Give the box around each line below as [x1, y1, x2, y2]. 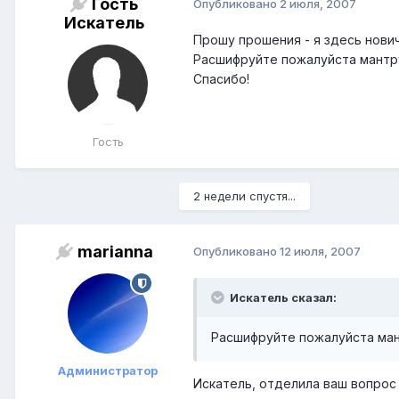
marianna [77, 242, 153, 262]
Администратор [58, 363, 158, 379]
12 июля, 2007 [280, 244, 361, 259]
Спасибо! [193, 71, 249, 87]
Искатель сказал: [230, 290, 337, 305]
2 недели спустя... [193, 189, 296, 204]
